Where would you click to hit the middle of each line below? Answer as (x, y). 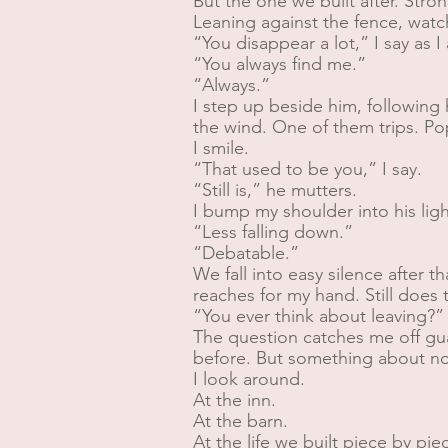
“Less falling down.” (273, 232)
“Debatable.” (246, 253)
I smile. (221, 148)
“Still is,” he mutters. (275, 190)
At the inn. (234, 400)
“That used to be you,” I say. (307, 169)
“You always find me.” (279, 64)
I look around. (249, 379)
